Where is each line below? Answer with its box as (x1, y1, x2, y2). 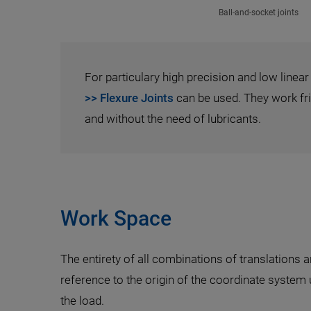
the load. (60, 294, 104, 308)
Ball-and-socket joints (218, 8, 299, 17)
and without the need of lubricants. (85, 112, 261, 126)
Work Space (60, 206, 171, 230)
